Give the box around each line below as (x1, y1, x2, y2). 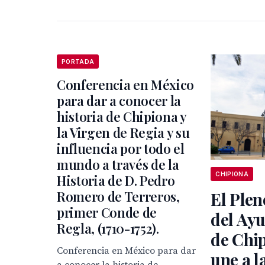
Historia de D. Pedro (57, 172, 175, 189)
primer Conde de (57, 203, 157, 221)
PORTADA (62, 58, 95, 65)
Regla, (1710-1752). (57, 219, 159, 237)
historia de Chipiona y (57, 108, 186, 125)
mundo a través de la (57, 156, 179, 173)
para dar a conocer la (57, 92, 182, 109)
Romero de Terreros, (57, 188, 180, 205)
